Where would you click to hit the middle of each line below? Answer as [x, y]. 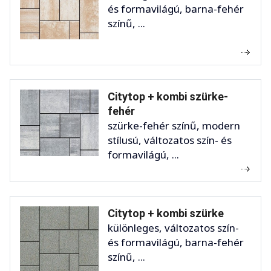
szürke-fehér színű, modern [174, 126]
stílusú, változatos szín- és [170, 140]
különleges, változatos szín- [173, 228]
